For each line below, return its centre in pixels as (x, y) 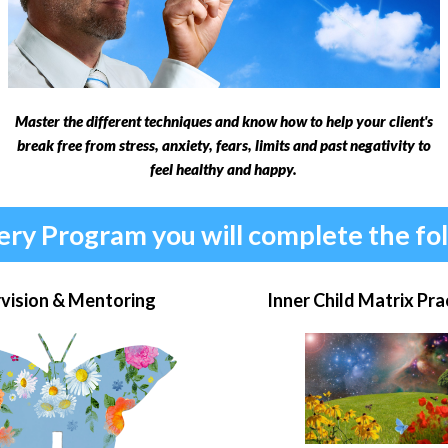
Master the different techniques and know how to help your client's (223, 121)
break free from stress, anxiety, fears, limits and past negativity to (223, 145)
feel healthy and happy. (224, 169)
